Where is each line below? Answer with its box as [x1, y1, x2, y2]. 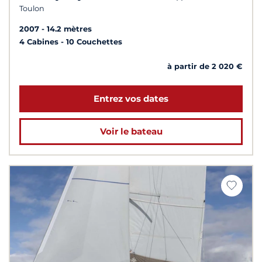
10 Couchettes [66, 37, 122, 46]
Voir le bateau [99, 125, 163, 137]
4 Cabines [19, 37, 61, 46]
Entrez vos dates [94, 92, 168, 104]
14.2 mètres [47, 24, 92, 33]
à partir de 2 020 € [167, 61, 243, 71]
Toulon [19, 4, 44, 13]
